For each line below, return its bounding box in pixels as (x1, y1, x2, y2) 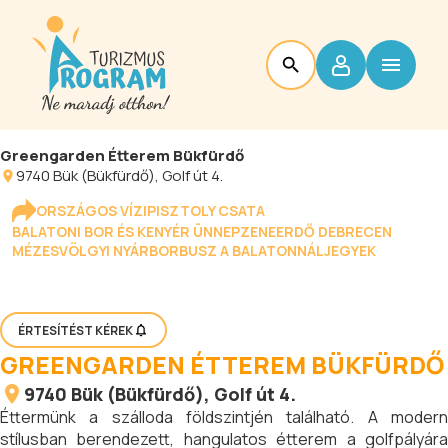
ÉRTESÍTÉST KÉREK (18, 321, 133, 339)
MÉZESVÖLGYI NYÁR (12, 241, 149, 260)
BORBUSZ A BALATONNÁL (149, 241, 324, 260)
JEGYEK (324, 241, 376, 260)
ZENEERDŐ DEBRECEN (240, 222, 392, 241)
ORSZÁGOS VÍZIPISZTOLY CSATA (36, 200, 265, 220)
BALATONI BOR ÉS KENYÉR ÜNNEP (12, 222, 240, 241)
